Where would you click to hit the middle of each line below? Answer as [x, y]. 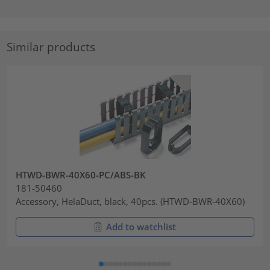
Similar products [51, 47]
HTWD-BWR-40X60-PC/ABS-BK [81, 175]
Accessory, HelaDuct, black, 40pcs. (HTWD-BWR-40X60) [130, 202]
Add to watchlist [141, 227]
